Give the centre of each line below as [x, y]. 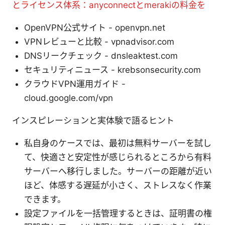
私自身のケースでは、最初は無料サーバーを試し [118, 143]
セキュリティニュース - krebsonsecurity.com [113, 70]
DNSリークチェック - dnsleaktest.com [101, 55]
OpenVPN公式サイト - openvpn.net [95, 27]
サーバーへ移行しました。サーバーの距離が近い [118, 171]
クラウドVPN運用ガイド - [75, 84]
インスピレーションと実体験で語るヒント [93, 120]
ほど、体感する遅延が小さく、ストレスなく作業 [118, 185]
